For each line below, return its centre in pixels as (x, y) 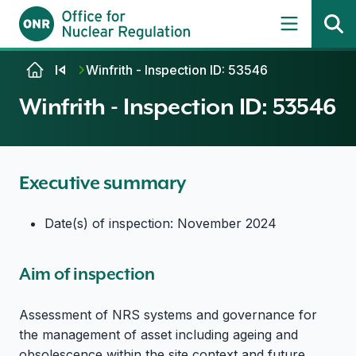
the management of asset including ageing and (159, 335)
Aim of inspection (87, 274)
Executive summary (103, 183)
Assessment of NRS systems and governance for (168, 315)
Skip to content (66, 69)
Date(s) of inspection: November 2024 (161, 223)
